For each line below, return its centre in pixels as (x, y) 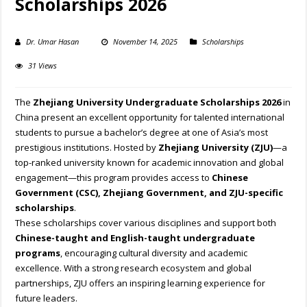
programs (38, 253)
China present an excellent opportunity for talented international (150, 118)
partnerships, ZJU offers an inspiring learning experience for (140, 283)
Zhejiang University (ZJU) (216, 148)
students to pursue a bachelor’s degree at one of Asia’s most (142, 133)
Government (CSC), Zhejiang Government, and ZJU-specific (149, 193)
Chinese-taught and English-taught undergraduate (135, 238)
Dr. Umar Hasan (53, 42)
